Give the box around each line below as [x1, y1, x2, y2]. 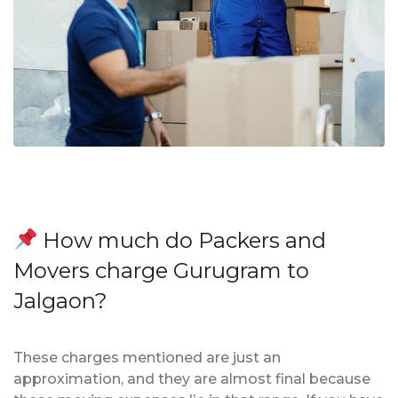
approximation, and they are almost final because [13, 370, 370, 387]
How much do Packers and [37, 227, 327, 253]
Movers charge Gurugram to [13, 257, 309, 283]
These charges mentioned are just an [13, 348, 281, 366]
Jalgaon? [13, 287, 107, 314]
